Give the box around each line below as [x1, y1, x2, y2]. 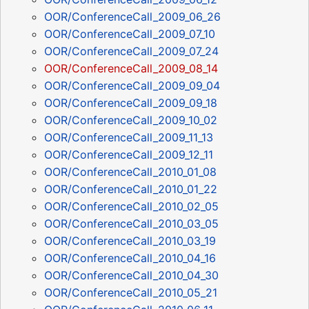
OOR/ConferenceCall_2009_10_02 [44, 113, 217, 128]
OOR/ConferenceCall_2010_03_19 [44, 234, 216, 248]
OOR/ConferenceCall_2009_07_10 [44, 27, 215, 41]
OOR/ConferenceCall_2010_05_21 [44, 286, 217, 300]
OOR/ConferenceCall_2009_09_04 [44, 79, 220, 93]
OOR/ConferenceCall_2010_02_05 [44, 199, 219, 214]
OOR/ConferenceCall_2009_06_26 [44, 10, 221, 24]
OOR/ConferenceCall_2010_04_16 [44, 251, 216, 266]
